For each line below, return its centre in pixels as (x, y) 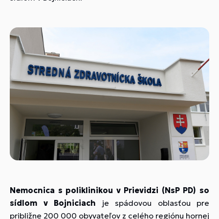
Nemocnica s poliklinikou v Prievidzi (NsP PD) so (109, 190)
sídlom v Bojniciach (53, 203)
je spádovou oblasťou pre (153, 203)
